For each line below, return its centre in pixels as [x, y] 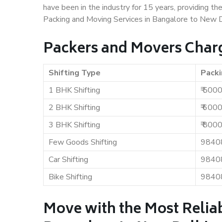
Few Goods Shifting [83, 142]
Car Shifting [68, 160]
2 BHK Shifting [74, 108]
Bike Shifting [70, 177]
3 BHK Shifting [74, 125]
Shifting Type [75, 73]
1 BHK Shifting [74, 90]
